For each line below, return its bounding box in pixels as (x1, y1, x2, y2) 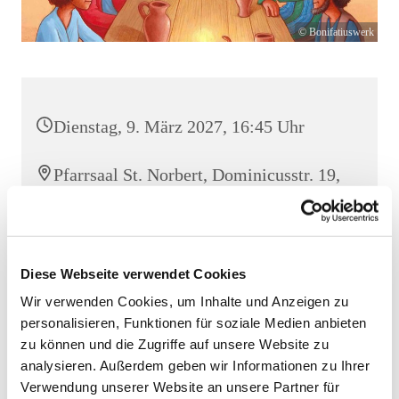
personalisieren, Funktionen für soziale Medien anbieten (20, 314, 367, 330)
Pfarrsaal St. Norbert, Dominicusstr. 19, (53, 165, 340, 185)
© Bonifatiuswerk (298, 26, 374, 39)
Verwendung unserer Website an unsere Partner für (20, 379, 339, 395)
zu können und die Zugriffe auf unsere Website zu (20, 336, 329, 352)
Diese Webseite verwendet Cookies (20, 265, 246, 281)
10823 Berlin (53, 191, 148, 212)
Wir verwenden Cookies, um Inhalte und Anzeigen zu (20, 293, 349, 309)
